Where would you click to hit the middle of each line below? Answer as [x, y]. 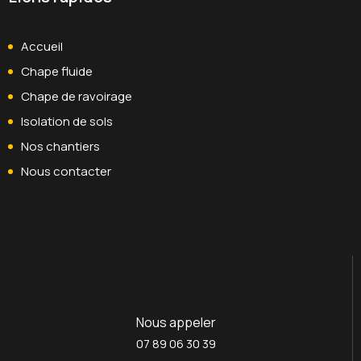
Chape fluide [57, 72]
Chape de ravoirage [77, 97]
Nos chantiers [60, 147]
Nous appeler [176, 323]
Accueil [42, 47]
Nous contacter [66, 172]
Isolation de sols [67, 122]
